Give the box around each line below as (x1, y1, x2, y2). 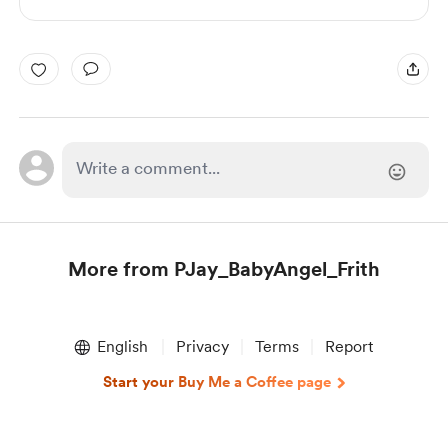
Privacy (175, 337, 229, 356)
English (96, 337, 148, 356)
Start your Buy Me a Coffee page (103, 373, 331, 391)
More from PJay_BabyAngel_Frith (68, 257, 380, 281)
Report (324, 337, 373, 356)
